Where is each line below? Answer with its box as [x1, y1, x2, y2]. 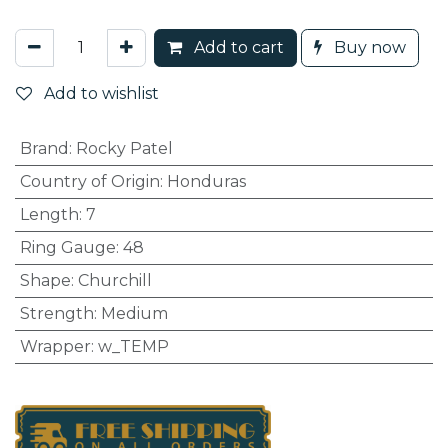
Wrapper [19, 336, 91, 356]
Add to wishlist [44, 83, 159, 103]
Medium [100, 303, 168, 323]
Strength [19, 303, 94, 323]
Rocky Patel [75, 138, 173, 158]
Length [19, 204, 79, 224]
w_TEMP [97, 336, 169, 356]
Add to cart [190, 37, 284, 57]
